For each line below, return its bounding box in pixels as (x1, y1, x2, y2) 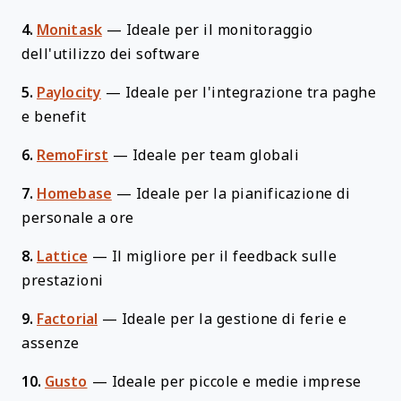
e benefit (21, 109, 87, 124)
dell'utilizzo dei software (21, 47, 200, 62)
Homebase (37, 186, 112, 201)
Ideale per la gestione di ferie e (121, 311, 347, 327)
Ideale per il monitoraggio (125, 22, 313, 38)
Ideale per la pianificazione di (135, 186, 351, 201)
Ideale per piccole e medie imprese (111, 374, 362, 389)
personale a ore (21, 210, 134, 226)
